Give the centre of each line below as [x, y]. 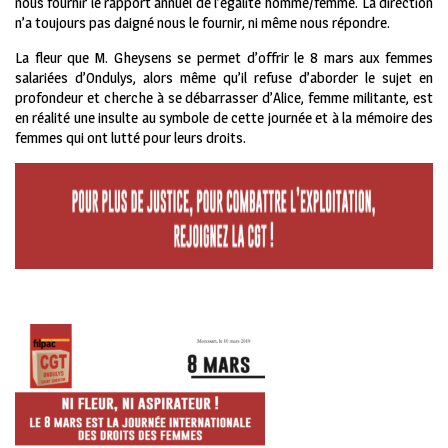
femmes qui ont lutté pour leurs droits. [130, 138]
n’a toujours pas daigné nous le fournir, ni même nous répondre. [202, 23]
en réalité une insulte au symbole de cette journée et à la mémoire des [224, 118]
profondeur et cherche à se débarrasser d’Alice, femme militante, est [224, 98]
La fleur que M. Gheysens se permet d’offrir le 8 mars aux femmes [224, 58]
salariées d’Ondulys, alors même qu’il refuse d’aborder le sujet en [224, 78]
